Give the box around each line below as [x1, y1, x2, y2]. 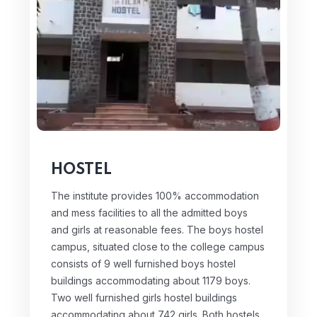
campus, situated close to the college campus [51, 240, 265, 253]
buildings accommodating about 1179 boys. [51, 274, 250, 287]
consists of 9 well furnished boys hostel [51, 257, 236, 270]
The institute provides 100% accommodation [51, 189, 259, 202]
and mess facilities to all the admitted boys [51, 206, 248, 219]
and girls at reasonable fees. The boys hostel [51, 223, 263, 236]
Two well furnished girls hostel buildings [51, 291, 237, 304]
